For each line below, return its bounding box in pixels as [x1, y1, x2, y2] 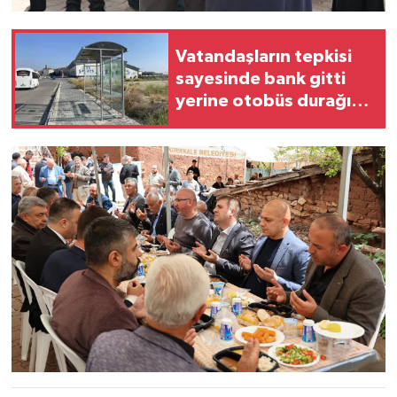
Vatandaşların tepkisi [175, 47, 352, 66]
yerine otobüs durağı [175, 91, 351, 110]
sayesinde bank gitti [175, 69, 346, 88]
